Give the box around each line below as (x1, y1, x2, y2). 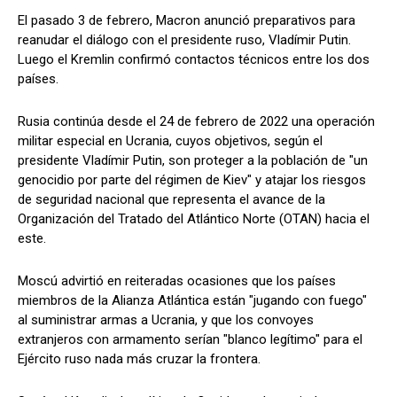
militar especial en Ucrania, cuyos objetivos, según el (18, 133, 323, 150)
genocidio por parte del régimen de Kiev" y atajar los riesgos (18, 172, 366, 189)
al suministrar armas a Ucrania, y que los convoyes (18, 312, 314, 329)
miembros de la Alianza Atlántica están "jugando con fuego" (18, 292, 367, 309)
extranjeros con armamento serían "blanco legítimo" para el (18, 331, 362, 348)
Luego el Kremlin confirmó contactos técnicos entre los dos (18, 51, 370, 68)
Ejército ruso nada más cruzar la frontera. (18, 351, 261, 368)
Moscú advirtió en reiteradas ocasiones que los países (18, 273, 336, 290)
